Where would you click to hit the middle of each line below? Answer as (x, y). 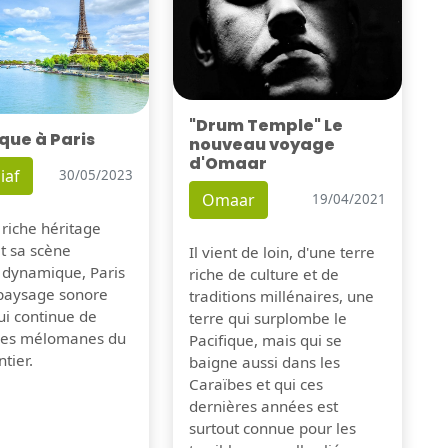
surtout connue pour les (272, 427)
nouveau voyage (261, 144)
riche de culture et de (263, 273)
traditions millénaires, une (281, 295)
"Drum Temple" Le (265, 125)
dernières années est (263, 405)
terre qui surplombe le (267, 317)
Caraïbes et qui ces (255, 383)
